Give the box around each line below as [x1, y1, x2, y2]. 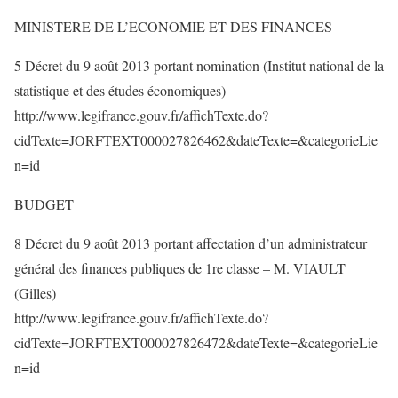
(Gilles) [14, 283, 56, 302]
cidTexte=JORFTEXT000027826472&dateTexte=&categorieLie [14, 333, 378, 352]
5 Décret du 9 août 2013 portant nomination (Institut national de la [14, 56, 384, 75]
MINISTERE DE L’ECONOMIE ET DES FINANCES [14, 17, 332, 36]
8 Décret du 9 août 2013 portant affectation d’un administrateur [14, 234, 367, 252]
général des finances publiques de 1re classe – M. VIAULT [14, 259, 346, 277]
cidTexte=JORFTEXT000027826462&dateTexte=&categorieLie [14, 131, 378, 149]
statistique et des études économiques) [14, 81, 226, 99]
